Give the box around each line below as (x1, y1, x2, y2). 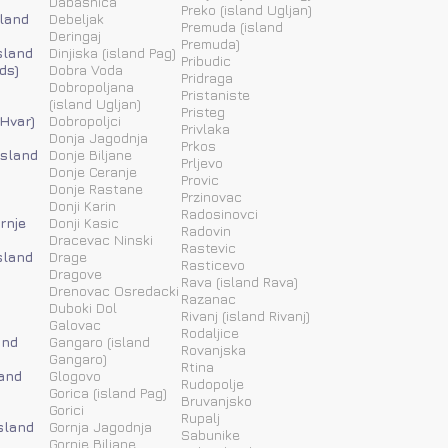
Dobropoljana (49, 77, 134, 95)
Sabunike (181, 425, 240, 443)
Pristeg (181, 102, 225, 120)
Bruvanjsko (181, 391, 252, 409)
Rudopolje (181, 374, 244, 392)
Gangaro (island (49, 332, 150, 350)
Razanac (181, 289, 236, 307)
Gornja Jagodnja (49, 417, 152, 435)
